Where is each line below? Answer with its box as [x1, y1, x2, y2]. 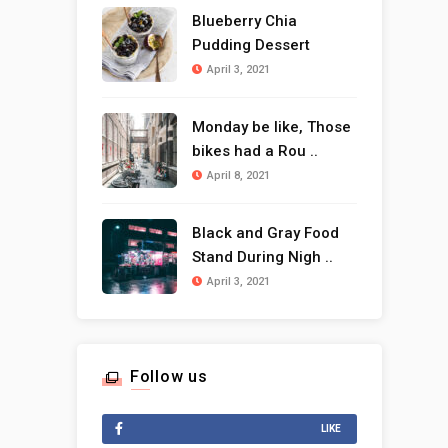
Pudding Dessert [191, 36, 310, 55]
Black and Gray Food [191, 224, 339, 243]
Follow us [129, 367, 209, 387]
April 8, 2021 [206, 169, 270, 183]
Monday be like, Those [191, 118, 351, 137]
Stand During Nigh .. [191, 248, 333, 267]
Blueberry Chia [191, 12, 297, 31]
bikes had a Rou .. [191, 142, 318, 161]
